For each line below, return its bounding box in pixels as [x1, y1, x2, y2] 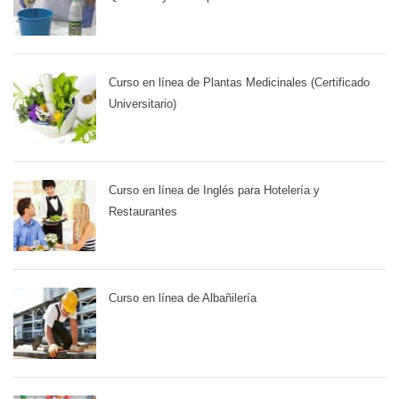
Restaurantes [109, 204, 177, 218]
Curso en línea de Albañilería [109, 290, 256, 305]
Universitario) [109, 96, 176, 110]
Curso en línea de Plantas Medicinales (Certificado [109, 75, 370, 89]
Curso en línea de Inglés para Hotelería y [109, 183, 320, 197]
